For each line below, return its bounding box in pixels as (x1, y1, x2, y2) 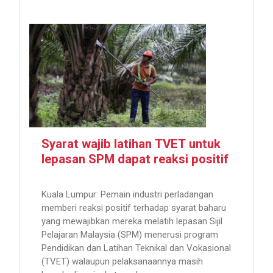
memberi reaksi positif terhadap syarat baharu (41, 202, 226, 214)
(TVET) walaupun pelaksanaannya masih (41, 256, 203, 268)
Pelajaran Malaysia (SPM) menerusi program (41, 229, 218, 241)
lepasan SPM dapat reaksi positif (41, 151, 229, 169)
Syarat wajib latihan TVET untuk (41, 135, 221, 154)
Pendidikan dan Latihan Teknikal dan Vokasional (41, 243, 231, 254)
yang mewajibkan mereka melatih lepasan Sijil (41, 216, 222, 227)
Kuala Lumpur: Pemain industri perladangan (41, 189, 213, 200)
